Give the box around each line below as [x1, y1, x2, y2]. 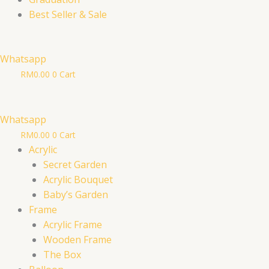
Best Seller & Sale [29, 8, 107, 22]
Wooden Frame [43, 233, 112, 247]
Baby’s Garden [43, 188, 108, 202]
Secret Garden [43, 158, 107, 172]
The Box [43, 248, 81, 262]
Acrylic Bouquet [43, 173, 113, 187]
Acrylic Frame [43, 218, 102, 232]
